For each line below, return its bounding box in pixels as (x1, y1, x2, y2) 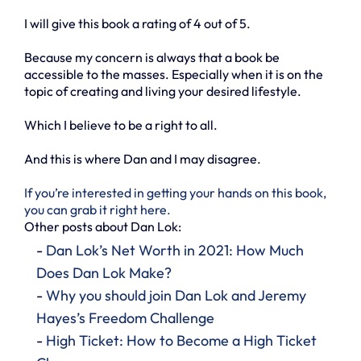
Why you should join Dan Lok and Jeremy (46, 285, 306, 305)
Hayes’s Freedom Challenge (36, 308, 214, 327)
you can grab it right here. (24, 201, 171, 218)
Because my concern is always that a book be (24, 48, 280, 65)
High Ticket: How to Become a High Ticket (46, 330, 317, 350)
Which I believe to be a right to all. (24, 116, 218, 133)
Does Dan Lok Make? (36, 263, 172, 282)
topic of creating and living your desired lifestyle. (24, 82, 301, 99)
